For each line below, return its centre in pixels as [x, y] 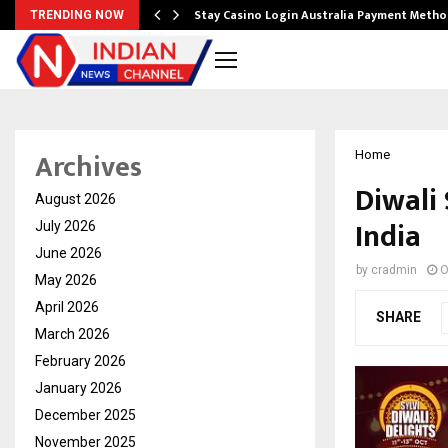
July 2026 [65, 226]
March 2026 [72, 334]
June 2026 [68, 253]
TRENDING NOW [77, 15]
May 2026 [66, 280]
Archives [88, 167]
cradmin [394, 270]
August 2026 [75, 199]
